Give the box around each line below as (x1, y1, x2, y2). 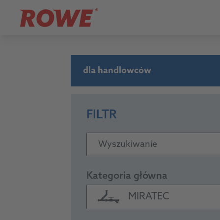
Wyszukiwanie (98, 139, 157, 150)
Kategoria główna (86, 170, 167, 182)
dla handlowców (83, 65, 151, 76)
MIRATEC (128, 191, 169, 203)
